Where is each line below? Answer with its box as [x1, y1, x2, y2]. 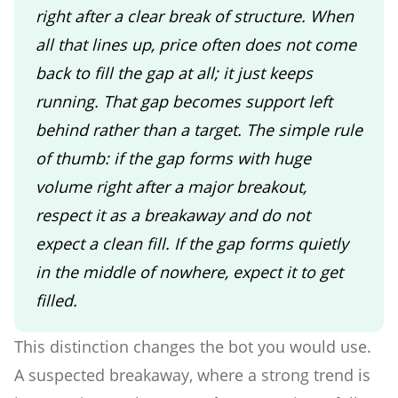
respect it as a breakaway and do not [36, 203, 310, 226]
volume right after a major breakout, [36, 175, 306, 197]
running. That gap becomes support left [36, 90, 332, 112]
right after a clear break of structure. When [36, 4, 354, 27]
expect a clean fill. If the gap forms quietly [36, 232, 348, 254]
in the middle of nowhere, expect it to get [36, 260, 343, 283]
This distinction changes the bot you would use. [14, 335, 371, 357]
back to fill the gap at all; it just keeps [36, 61, 313, 84]
